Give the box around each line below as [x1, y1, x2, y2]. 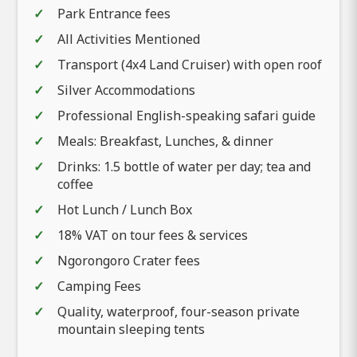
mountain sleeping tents [57, 320, 205, 338]
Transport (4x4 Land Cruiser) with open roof [57, 55, 322, 73]
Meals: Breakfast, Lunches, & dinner [57, 131, 273, 150]
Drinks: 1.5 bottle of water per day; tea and [57, 157, 311, 175]
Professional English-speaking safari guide [57, 106, 316, 124]
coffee [57, 175, 93, 193]
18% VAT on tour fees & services [57, 226, 248, 244]
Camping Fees [57, 277, 141, 295]
